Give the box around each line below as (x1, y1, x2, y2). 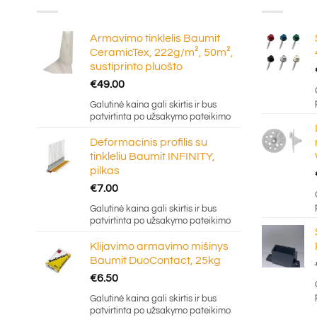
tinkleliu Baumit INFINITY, (90, 150, 215, 162)
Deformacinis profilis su (90, 136, 207, 148)
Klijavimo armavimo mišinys (90, 240, 229, 252)
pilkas (90, 164, 120, 176)
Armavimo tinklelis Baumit (90, 32, 220, 44)
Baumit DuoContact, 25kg (90, 254, 221, 266)
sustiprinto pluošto (90, 60, 183, 72)
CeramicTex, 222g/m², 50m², (90, 46, 234, 58)
